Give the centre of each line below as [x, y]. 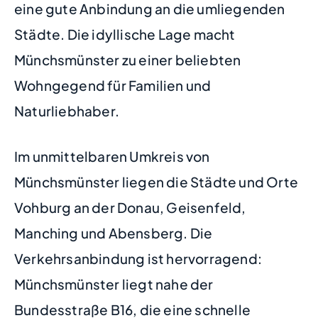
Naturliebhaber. [67, 110]
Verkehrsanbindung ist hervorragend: [138, 259]
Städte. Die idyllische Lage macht [125, 34]
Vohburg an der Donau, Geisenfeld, [130, 208]
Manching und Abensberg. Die [114, 233]
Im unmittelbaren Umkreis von [112, 157]
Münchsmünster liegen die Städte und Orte [157, 182]
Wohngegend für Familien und [113, 85]
